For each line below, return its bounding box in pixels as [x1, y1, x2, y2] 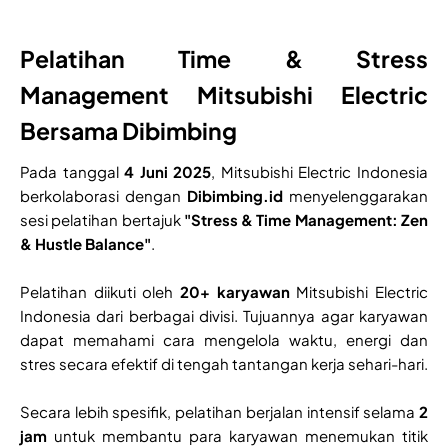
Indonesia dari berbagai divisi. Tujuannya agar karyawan [20, 306, 428, 326]
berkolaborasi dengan [20, 186, 187, 206]
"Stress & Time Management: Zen [183, 210, 429, 230]
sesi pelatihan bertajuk [20, 210, 184, 230]
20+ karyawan [180, 282, 290, 302]
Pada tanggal [20, 162, 125, 182]
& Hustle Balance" [20, 234, 151, 254]
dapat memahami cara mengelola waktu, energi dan [20, 330, 428, 350]
